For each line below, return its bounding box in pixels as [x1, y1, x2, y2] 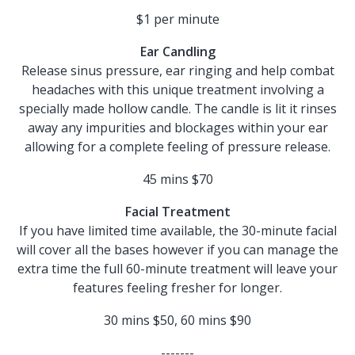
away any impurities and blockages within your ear [27, 119, 328, 136]
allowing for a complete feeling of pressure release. [25, 138, 330, 155]
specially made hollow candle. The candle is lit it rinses [18, 100, 337, 117]
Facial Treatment [124, 203, 231, 220]
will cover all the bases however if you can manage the [17, 241, 338, 258]
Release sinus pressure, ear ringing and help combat [21, 62, 334, 79]
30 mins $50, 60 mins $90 [104, 311, 251, 329]
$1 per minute [136, 10, 219, 28]
